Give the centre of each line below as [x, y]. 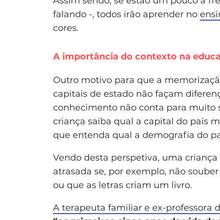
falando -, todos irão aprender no [126, 14]
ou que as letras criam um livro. [123, 185]
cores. [66, 28]
